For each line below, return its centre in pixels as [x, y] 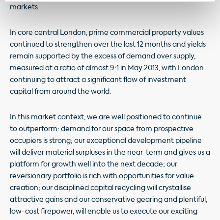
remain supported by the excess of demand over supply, [103, 56]
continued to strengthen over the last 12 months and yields [108, 44]
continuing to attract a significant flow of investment [98, 80]
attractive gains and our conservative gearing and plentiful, [109, 200]
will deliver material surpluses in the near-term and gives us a [110, 152]
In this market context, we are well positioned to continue [106, 117]
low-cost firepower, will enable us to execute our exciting [104, 211]
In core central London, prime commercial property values [107, 33]
